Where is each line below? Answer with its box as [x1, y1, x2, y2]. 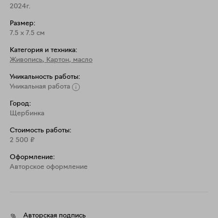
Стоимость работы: [10, 127, 72, 134]
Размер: [10, 20, 36, 27]
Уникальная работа [10, 83, 70, 91]
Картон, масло [46, 56, 92, 64]
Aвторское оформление [10, 163, 88, 171]
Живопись [10, 56, 42, 64]
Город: [10, 100, 31, 108]
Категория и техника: [10, 47, 77, 54]
